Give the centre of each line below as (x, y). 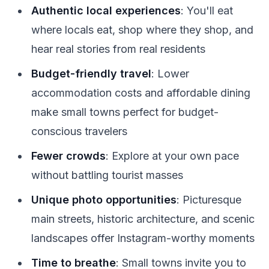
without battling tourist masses (107, 175)
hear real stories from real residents (118, 49)
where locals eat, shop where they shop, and (142, 29)
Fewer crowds (68, 156)
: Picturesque (209, 199)
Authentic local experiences (106, 10)
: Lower (170, 73)
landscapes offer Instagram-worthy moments (143, 238)
